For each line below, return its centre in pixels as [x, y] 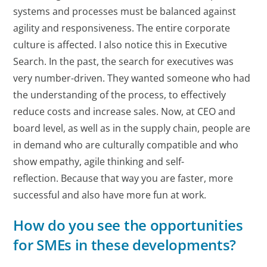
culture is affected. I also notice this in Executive [120, 45]
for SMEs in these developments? [125, 244]
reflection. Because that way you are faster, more [123, 178]
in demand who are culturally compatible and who [126, 145]
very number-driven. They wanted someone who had [132, 78]
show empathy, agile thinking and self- [99, 162]
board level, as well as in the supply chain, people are [132, 128]
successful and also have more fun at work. [110, 195]
